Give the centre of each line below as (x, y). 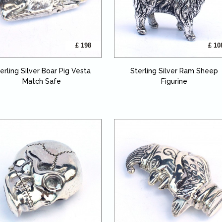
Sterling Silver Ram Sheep (174, 71)
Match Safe (42, 81)
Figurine (174, 81)
